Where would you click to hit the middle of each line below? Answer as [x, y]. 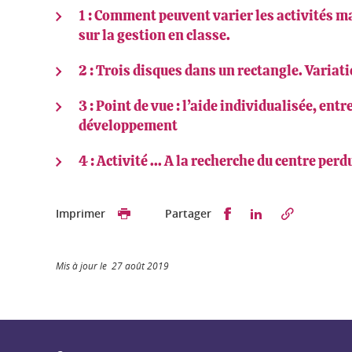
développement [128, 126]
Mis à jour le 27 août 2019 [112, 266]
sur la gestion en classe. [154, 36]
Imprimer [81, 213]
